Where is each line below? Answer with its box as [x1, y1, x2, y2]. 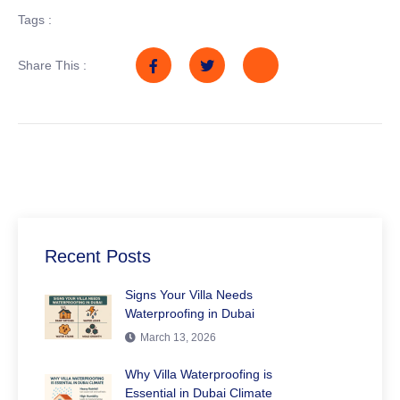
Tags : [18, 12, 52, 28]
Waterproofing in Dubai [125, 306, 254, 321]
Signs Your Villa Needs [125, 287, 253, 303]
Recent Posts [45, 246, 151, 267]
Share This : [18, 57, 87, 72]
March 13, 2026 [140, 331, 216, 345]
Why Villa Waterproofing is [125, 367, 272, 382]
